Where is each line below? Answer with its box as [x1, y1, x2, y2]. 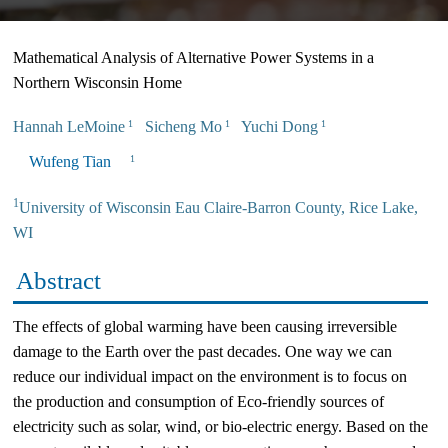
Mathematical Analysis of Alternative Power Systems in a [13, 49, 374, 66]
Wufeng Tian [29, 153, 111, 170]
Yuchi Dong [230, 118, 318, 135]
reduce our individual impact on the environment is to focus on [13, 368, 407, 385]
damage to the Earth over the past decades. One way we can [13, 343, 392, 360]
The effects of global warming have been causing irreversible [13, 318, 397, 335]
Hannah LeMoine [13, 118, 125, 135]
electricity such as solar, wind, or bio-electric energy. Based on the [13, 418, 428, 435]
